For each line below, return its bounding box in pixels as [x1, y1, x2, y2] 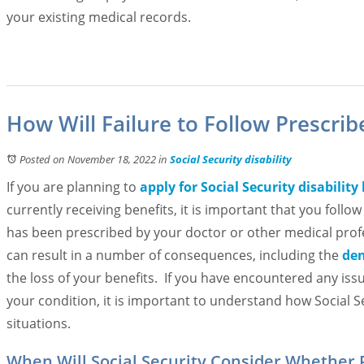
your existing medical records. [6, 8, 191, 26]
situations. [6, 314, 71, 332]
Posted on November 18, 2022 [19, 152, 156, 167]
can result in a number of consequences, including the [6, 246, 342, 264]
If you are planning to [6, 178, 140, 196]
